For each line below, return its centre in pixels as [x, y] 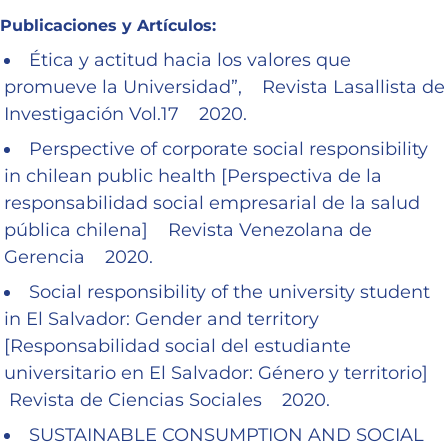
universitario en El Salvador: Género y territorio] [221, 372]
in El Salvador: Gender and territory [161, 318]
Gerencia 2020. [78, 256]
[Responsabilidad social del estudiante [177, 345]
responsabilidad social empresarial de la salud [212, 202]
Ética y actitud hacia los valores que [190, 59]
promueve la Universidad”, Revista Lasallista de [224, 86]
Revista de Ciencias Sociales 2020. [167, 399]
